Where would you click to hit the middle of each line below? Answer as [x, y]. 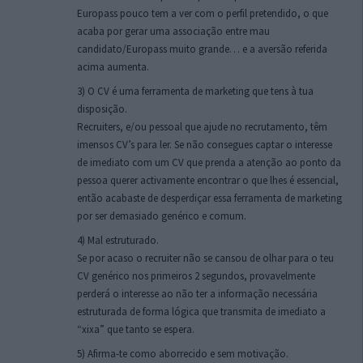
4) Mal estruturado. [118, 241]
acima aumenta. [113, 67]
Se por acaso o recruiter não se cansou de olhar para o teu [205, 258]
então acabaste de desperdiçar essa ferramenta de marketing [209, 199]
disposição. [102, 109]
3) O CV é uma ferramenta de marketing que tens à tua [195, 92]
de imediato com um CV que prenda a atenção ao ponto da [209, 163]
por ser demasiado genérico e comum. [162, 216]
